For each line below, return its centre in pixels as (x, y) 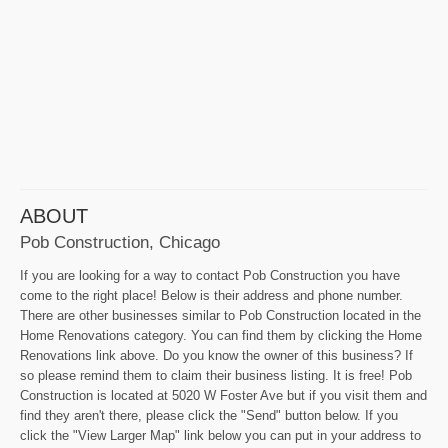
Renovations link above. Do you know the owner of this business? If (216, 356)
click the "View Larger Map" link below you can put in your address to (220, 436)
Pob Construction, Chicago (120, 242)
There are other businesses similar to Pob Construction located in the (220, 316)
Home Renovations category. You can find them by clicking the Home (221, 336)
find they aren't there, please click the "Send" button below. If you (209, 416)
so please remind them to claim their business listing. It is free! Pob (216, 376)
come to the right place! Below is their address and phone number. (211, 296)
